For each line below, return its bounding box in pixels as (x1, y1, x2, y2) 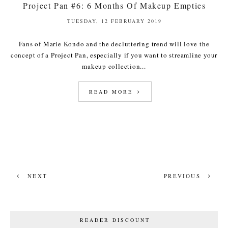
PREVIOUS (164, 172, 203, 180)
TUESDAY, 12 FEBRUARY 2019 (67, 17, 162, 25)
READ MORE (89, 88, 136, 96)
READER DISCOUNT (79, 216, 150, 224)
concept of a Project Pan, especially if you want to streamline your (10, 50, 218, 60)
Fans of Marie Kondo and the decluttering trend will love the (18, 39, 210, 49)
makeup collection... (82, 62, 146, 71)
